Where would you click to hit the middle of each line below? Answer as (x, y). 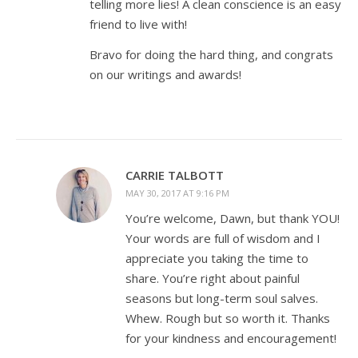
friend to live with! (138, 24)
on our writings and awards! (165, 74)
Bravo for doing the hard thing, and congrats (211, 54)
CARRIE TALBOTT (175, 175)
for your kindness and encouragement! (231, 338)
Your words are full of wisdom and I (223, 238)
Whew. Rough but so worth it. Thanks (228, 318)
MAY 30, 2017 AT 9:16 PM (177, 193)
